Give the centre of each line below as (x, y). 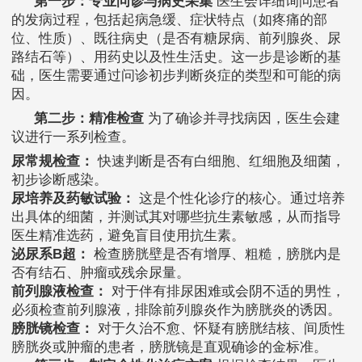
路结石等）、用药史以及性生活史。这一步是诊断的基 (176, 57)
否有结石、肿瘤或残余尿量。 (101, 273)
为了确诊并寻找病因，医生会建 (242, 119)
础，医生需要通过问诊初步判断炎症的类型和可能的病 (176, 76)
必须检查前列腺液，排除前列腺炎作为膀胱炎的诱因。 (176, 310)
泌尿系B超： (51, 255)
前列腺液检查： (59, 292)
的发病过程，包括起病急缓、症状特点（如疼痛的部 (169, 20)
